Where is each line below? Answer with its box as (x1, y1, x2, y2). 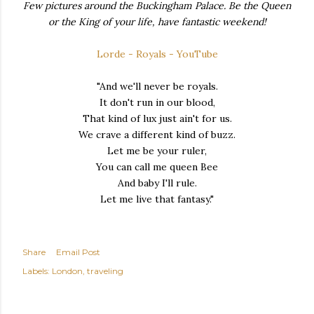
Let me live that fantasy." (100, 192, 214, 205)
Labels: (22, 265, 50, 276)
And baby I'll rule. (117, 176, 197, 189)
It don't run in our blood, (99, 95, 215, 109)
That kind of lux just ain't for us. (82, 111, 232, 125)
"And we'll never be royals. (96, 79, 218, 93)
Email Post (56, 246, 100, 257)
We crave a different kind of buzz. (78, 128, 235, 141)
